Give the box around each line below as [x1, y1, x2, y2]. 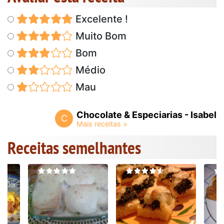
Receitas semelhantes [7, 135, 141, 159]
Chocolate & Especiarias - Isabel [76, 109, 216, 120]
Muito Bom [72, 29, 126, 42]
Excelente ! [72, 12, 128, 25]
